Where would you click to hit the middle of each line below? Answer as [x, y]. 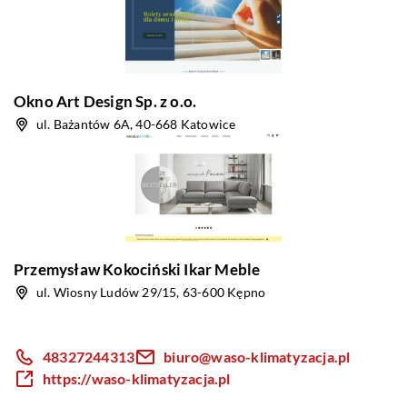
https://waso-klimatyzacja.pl [137, 378]
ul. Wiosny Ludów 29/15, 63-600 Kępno [151, 292]
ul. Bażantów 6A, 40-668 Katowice [136, 124]
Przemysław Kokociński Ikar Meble [137, 269]
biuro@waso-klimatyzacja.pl [257, 357]
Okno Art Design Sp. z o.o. [105, 101]
